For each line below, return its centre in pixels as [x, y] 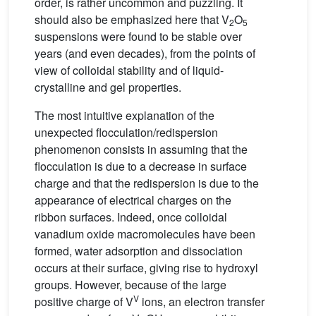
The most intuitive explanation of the [124, 115]
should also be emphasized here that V [132, 19]
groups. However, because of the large [130, 284]
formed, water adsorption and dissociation [139, 250]
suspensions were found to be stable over [138, 36]
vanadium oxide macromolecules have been [145, 233]
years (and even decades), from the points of [145, 53]
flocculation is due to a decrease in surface [141, 166]
